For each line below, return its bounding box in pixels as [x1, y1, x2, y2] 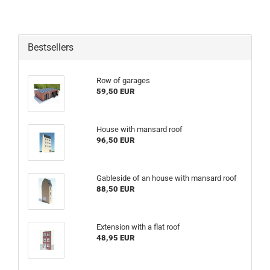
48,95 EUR [96, 233, 134, 242]
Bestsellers [28, 41, 74, 53]
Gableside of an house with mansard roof [96, 173, 237, 183]
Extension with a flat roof [96, 222, 180, 231]
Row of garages [96, 75, 150, 85]
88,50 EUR [96, 184, 134, 193]
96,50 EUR [96, 135, 134, 145]
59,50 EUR [96, 86, 134, 96]
